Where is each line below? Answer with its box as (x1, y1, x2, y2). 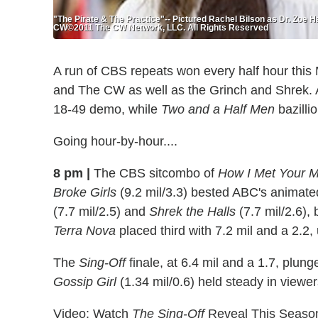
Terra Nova (53, 223, 116, 238)
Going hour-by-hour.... (53, 133, 177, 148)
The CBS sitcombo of (90, 165, 218, 180)
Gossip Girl (53, 274, 116, 289)
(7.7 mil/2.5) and (53, 204, 149, 219)
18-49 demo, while (53, 102, 161, 116)
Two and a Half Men (161, 102, 275, 116)
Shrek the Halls (149, 204, 236, 219)
